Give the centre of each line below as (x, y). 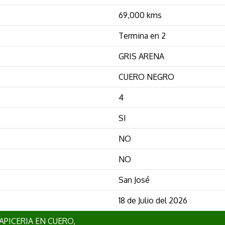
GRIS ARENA (141, 56)
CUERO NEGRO (146, 77)
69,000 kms (140, 15)
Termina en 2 (142, 35)
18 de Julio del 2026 (153, 200)
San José (134, 180)
